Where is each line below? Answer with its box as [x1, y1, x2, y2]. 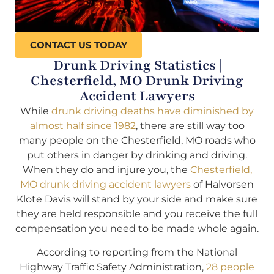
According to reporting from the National [37, 246, 237, 258]
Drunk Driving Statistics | [53, 56, 221, 75]
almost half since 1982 [29, 120, 136, 132]
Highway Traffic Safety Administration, [20, 261, 206, 273]
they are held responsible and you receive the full [17, 208, 257, 220]
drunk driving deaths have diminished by [51, 105, 254, 117]
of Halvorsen [191, 179, 254, 191]
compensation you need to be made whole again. [15, 223, 259, 235]
